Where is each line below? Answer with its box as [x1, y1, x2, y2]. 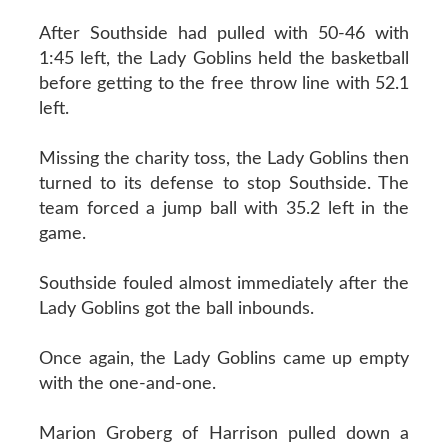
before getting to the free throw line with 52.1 [38, 74, 410, 93]
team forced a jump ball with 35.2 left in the [38, 199, 410, 218]
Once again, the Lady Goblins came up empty [38, 349, 410, 368]
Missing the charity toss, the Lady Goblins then [38, 149, 410, 168]
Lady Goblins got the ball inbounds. [38, 299, 314, 318]
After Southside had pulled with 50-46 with [38, 24, 410, 43]
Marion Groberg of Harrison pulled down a [38, 424, 410, 443]
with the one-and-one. [38, 374, 216, 393]
